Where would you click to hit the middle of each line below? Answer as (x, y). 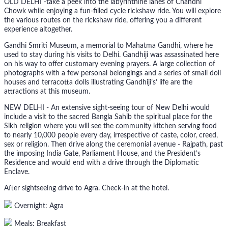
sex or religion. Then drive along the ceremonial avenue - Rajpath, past (113, 145)
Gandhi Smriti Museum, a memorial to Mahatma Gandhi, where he (108, 46)
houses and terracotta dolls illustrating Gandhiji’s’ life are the (98, 83)
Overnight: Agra (38, 206)
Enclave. (17, 172)
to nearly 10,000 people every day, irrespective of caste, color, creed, (111, 136)
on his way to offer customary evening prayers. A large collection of (110, 64)
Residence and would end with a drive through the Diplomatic (102, 163)
